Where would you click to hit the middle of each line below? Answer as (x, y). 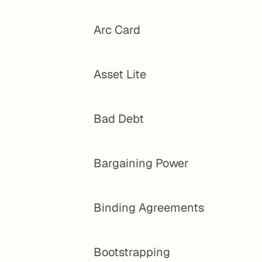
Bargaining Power (141, 163)
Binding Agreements (149, 208)
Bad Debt (119, 119)
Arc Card (117, 30)
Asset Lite (120, 74)
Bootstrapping (132, 252)
